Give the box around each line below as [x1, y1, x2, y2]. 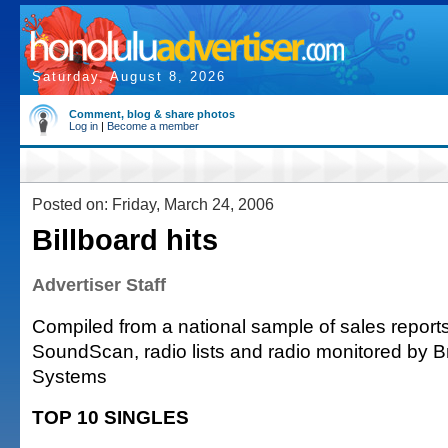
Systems [32, 365, 107, 387]
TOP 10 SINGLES [32, 406, 189, 428]
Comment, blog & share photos [69, 108, 235, 120]
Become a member [107, 120, 199, 132]
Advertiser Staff [32, 275, 166, 295]
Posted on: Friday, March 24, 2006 [32, 195, 274, 213]
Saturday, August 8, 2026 [32, 69, 226, 84]
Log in [69, 120, 98, 132]
